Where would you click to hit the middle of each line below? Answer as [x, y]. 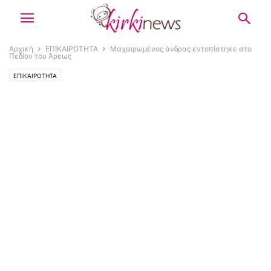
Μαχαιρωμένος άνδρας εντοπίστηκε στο [181, 49]
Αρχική [21, 49]
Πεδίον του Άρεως [40, 56]
